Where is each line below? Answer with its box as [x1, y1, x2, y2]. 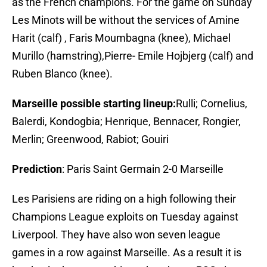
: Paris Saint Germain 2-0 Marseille [62, 163, 223, 176]
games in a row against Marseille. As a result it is [12, 246, 241, 259]
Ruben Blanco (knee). [12, 67, 113, 80]
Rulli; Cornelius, [176, 97, 247, 110]
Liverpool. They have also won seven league [12, 228, 221, 241]
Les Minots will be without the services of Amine [12, 14, 240, 27]
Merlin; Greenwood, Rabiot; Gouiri [12, 133, 169, 146]
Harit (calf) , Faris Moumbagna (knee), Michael [12, 32, 231, 45]
